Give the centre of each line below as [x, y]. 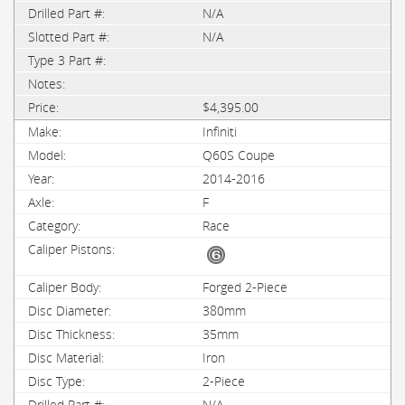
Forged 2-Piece [245, 287]
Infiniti [220, 132]
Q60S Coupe [239, 155]
